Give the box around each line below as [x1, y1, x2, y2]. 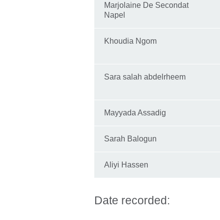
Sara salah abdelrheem [104, 73, 186, 82]
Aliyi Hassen [104, 161, 148, 169]
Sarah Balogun [104, 135, 157, 143]
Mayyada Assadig [104, 109, 166, 117]
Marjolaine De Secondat [104, 1, 189, 10]
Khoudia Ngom [104, 37, 157, 46]
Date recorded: [94, 194, 170, 207]
